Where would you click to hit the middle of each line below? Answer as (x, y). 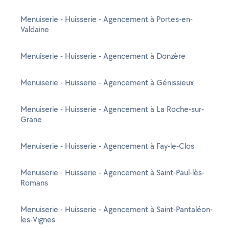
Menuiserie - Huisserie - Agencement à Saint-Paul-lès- (112, 173)
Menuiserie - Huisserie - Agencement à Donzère (103, 56)
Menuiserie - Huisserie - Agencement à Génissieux (107, 83)
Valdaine (35, 29)
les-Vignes (38, 220)
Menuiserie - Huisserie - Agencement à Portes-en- (107, 19)
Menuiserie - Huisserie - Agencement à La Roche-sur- (112, 109)
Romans (34, 183)
